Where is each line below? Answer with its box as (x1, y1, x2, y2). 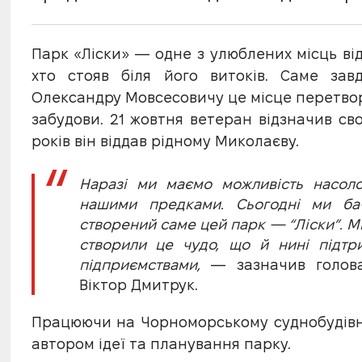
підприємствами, (78, 257, 200, 273)
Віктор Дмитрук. (78, 277, 198, 293)
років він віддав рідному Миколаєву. (31, 133, 299, 149)
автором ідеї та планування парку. (31, 336, 291, 352)
